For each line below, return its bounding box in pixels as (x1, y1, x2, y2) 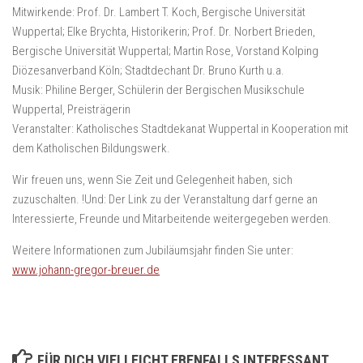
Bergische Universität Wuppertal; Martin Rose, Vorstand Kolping (12, 43, 318, 58)
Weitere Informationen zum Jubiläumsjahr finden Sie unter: (12, 242, 293, 258)
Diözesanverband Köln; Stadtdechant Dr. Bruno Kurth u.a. (12, 62, 284, 78)
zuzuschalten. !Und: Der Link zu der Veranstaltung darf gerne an (12, 191, 318, 207)
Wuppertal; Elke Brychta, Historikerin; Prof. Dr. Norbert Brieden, (12, 23, 315, 39)
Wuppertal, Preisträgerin (12, 101, 130, 117)
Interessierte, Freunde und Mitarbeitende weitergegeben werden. (12, 211, 331, 226)
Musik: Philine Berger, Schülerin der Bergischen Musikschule (12, 82, 305, 97)
